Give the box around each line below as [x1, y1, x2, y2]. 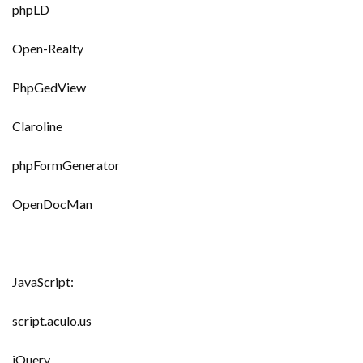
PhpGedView [12, 79, 86, 95]
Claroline [12, 118, 62, 134]
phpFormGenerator [12, 157, 120, 173]
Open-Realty [12, 41, 83, 56]
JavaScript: [12, 274, 74, 289]
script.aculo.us [12, 313, 92, 328]
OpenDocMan [12, 196, 92, 211]
